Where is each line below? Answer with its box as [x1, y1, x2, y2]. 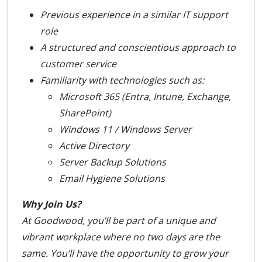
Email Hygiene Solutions [59, 172, 165, 185]
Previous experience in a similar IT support [40, 8, 228, 21]
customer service [40, 57, 116, 70]
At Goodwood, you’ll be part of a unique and [22, 214, 216, 227]
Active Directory [59, 139, 129, 152]
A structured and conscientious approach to [40, 41, 236, 54]
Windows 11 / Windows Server [59, 123, 192, 136]
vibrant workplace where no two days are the [22, 230, 220, 243]
